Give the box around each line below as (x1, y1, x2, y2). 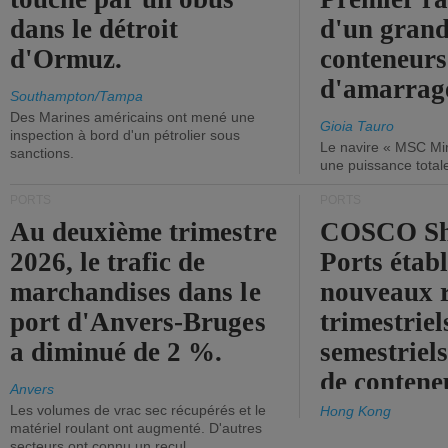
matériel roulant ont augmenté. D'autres (10, 420, 262, 436)
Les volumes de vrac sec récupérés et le (10, 402, 266, 418)
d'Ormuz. (10, 44, 123, 74)
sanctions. (10, 145, 74, 161)
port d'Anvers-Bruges (10, 307, 266, 337)
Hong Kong (320, 403, 391, 419)
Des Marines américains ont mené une (10, 109, 255, 125)
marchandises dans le (10, 277, 261, 307)
